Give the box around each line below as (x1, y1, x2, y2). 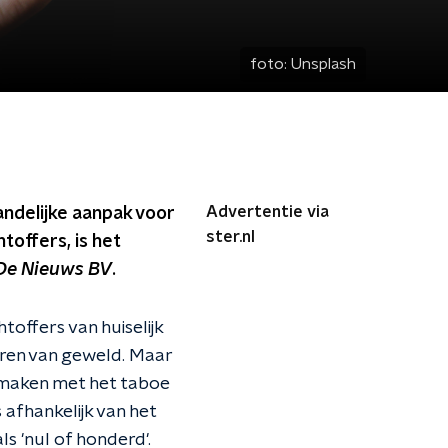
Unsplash (291, 56, 356, 72)
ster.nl (206, 229, 255, 245)
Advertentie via (206, 204, 329, 220)
